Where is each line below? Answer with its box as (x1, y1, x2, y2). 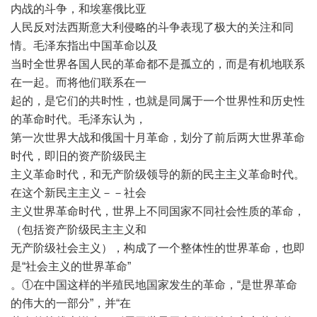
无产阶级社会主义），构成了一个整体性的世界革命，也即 (11, 242, 305, 254)
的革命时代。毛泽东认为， (11, 113, 146, 125)
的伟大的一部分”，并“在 (11, 297, 131, 309)
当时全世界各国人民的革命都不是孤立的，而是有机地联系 (11, 58, 305, 70)
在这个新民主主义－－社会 (11, 187, 146, 199)
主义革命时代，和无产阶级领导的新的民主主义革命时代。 (11, 168, 305, 180)
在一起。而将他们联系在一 (11, 76, 146, 88)
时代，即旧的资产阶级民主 (11, 150, 146, 162)
